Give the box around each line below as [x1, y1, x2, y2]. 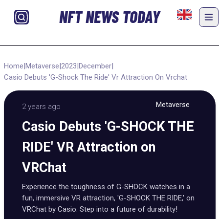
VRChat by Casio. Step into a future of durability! [22, 205, 177, 214]
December [78, 61, 111, 70]
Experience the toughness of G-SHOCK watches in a [22, 182, 190, 191]
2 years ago [22, 102, 61, 111]
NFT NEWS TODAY [59, 6, 160, 27]
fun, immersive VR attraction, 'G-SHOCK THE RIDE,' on [22, 194, 195, 202]
